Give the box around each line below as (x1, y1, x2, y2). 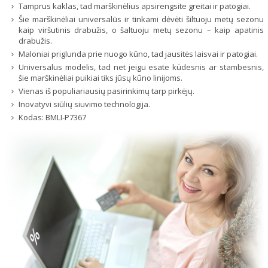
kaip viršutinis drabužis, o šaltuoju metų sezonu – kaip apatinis (19, 25, 264, 36)
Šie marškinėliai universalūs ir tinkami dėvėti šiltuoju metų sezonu (19, 14, 264, 25)
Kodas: (19, 112, 45, 123)
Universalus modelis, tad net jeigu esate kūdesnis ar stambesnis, (19, 62, 264, 73)
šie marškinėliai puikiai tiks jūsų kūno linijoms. (19, 72, 182, 84)
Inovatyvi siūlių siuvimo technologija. (19, 99, 150, 110)
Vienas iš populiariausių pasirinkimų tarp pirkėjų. (19, 86, 194, 97)
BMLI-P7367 (45, 112, 86, 123)
